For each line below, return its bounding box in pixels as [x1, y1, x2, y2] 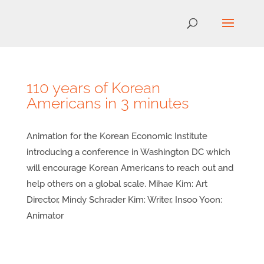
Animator [26, 210, 64, 221]
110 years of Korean [26, 79, 160, 97]
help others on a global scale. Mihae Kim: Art [26, 179, 207, 189]
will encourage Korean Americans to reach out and [26, 163, 233, 173]
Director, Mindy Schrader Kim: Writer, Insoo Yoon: [26, 194, 222, 205]
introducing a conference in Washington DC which [26, 147, 230, 157]
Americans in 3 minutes [26, 94, 189, 112]
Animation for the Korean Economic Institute [26, 131, 207, 141]
